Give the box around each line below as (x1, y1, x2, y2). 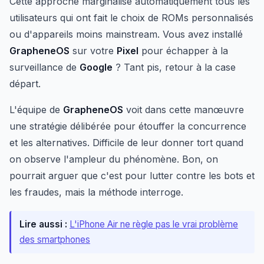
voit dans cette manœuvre (123, 104, 244, 116)
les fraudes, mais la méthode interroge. (9, 186, 183, 199)
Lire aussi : (19, 219, 67, 230)
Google (80, 61, 113, 74)
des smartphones (19, 234, 90, 246)
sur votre (70, 45, 117, 57)
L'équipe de (9, 104, 63, 116)
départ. (9, 78, 41, 90)
